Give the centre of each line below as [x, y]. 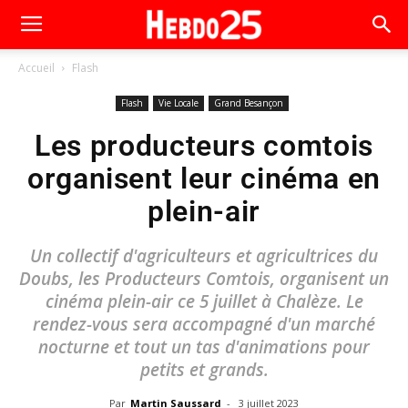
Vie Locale [178, 103]
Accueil [36, 68]
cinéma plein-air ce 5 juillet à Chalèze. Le [204, 301]
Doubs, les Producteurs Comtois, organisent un [204, 279]
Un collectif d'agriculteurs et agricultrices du [204, 256]
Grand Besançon [248, 103]
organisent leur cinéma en [204, 178]
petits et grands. [204, 370]
